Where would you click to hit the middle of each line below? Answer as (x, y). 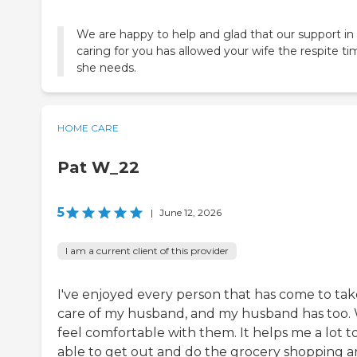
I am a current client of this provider (147, 251)
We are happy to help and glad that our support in (215, 35)
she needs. (106, 68)
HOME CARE (88, 128)
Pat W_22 (98, 168)
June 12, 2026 (190, 213)
